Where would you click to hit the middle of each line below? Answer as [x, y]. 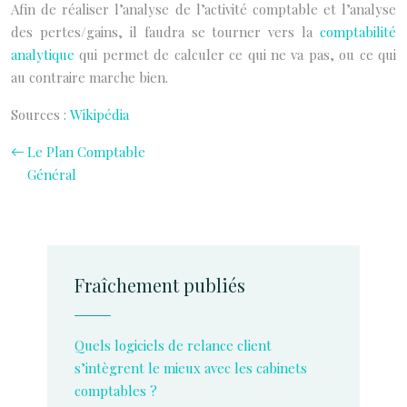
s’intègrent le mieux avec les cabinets [191, 368]
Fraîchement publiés [160, 285]
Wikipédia [99, 114]
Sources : [40, 114]
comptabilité [358, 32]
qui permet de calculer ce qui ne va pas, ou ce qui [235, 55]
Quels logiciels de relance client [173, 345]
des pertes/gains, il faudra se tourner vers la [165, 32]
